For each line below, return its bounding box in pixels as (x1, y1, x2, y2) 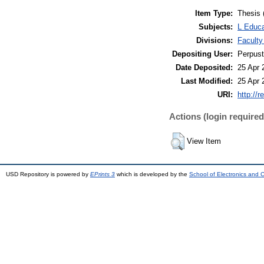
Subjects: (199, 22, 233, 32)
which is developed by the (115, 171, 189, 178)
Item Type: (195, 9, 233, 18)
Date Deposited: (176, 63, 233, 72)
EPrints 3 (90, 171, 115, 178)
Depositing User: (172, 49, 233, 59)
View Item (187, 137, 221, 146)
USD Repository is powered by (6, 171, 90, 178)
